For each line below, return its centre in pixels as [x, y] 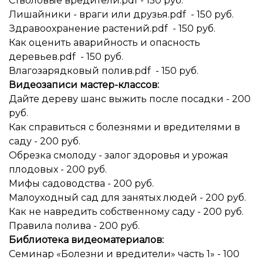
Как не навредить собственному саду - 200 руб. [126, 212]
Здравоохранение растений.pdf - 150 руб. [112, 28]
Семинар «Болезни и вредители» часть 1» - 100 [124, 254]
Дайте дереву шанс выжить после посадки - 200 [130, 99]
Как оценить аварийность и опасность [104, 43]
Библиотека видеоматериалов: [89, 240]
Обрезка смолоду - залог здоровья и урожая [119, 155]
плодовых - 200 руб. [58, 169]
